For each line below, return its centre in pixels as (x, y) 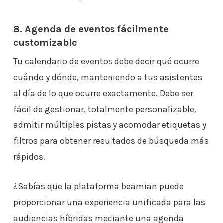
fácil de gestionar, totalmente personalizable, (105, 109)
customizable (45, 43)
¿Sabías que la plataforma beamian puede (98, 186)
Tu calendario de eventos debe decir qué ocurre (106, 61)
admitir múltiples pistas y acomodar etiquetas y (110, 125)
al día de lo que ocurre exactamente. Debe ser (103, 93)
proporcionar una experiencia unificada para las (109, 202)
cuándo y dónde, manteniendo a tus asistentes (108, 77)
